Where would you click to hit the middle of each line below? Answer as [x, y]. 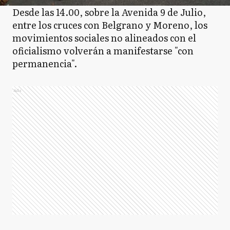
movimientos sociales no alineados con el [104, 38]
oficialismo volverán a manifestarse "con [103, 51]
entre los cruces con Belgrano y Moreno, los [110, 25]
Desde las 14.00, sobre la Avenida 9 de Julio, [109, 12]
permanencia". [45, 63]
